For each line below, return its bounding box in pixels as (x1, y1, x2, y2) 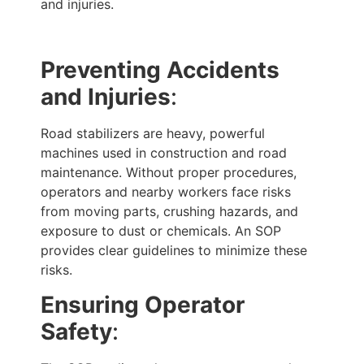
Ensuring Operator (41, 290, 245, 318)
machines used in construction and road (41, 145, 287, 162)
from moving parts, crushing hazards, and (41, 203, 298, 220)
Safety (41, 317, 112, 345)
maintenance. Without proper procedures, (41, 164, 297, 181)
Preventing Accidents (41, 56, 279, 84)
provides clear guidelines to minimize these (41, 242, 307, 259)
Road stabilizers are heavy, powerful (41, 125, 265, 142)
